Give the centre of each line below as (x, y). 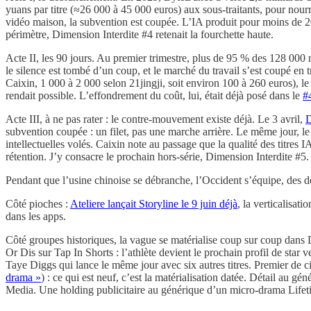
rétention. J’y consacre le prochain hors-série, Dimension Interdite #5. (157, 156)
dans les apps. (36, 216)
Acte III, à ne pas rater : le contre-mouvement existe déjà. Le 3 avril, (155, 119)
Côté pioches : (38, 203)
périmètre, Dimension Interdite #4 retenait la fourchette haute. (140, 34)
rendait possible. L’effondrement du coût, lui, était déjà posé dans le (154, 95)
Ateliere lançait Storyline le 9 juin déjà (154, 203)
